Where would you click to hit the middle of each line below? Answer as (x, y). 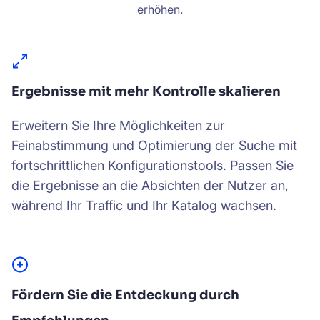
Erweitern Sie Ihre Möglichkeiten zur (118, 125)
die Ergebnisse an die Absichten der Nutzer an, (150, 185)
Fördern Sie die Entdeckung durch (125, 295)
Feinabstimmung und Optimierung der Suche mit (154, 145)
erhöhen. (160, 9)
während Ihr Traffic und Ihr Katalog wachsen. (144, 205)
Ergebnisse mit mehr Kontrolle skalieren (146, 91)
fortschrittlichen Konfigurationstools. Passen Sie (152, 165)
